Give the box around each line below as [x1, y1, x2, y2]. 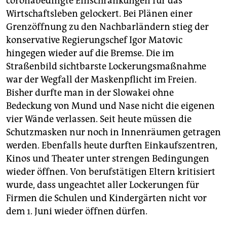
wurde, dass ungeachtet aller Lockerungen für [6, 179, 199, 191]
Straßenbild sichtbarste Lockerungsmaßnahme [6, 61, 206, 72]
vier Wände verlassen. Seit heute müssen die [6, 113, 192, 125]
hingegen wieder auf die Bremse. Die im [6, 48, 174, 59]
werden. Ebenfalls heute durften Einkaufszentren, [6, 140, 217, 152]
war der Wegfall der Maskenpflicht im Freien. [6, 74, 197, 86]
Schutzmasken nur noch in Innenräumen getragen [6, 127, 221, 138]
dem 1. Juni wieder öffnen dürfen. [6, 206, 147, 217]
